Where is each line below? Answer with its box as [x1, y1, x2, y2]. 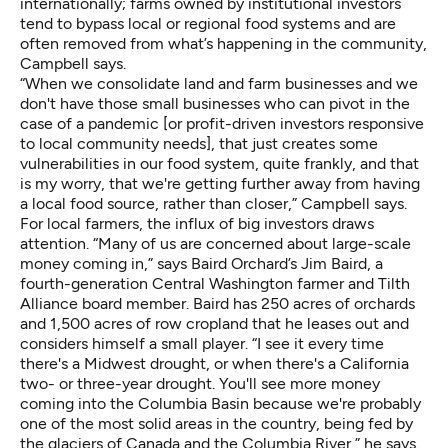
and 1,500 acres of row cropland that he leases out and [20, 313, 409, 333]
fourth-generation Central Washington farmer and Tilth [20, 273, 410, 293]
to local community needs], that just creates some [20, 133, 378, 153]
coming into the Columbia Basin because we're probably [20, 393, 421, 413]
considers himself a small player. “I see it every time [20, 333, 384, 353]
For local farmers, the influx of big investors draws [20, 213, 374, 233]
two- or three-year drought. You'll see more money [20, 373, 380, 393]
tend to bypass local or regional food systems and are [20, 13, 396, 33]
